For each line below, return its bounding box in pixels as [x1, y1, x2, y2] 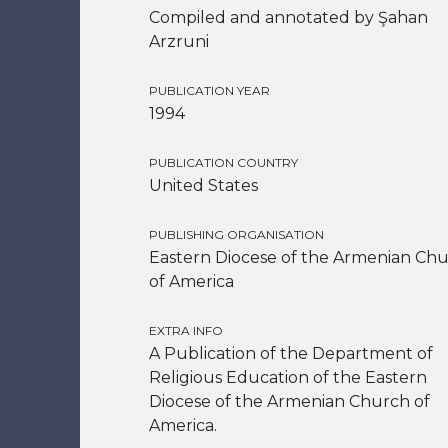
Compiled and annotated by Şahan [149, 8, 428, 27]
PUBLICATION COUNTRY [149, 155, 298, 170]
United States [149, 176, 258, 195]
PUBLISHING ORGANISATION [149, 227, 324, 242]
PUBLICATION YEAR [149, 83, 270, 98]
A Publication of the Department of [149, 344, 433, 363]
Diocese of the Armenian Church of [149, 392, 430, 411]
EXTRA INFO [149, 323, 223, 338]
